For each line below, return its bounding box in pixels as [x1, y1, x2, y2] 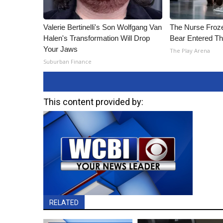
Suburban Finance [43, 58, 92, 65]
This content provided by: [43, 97, 143, 107]
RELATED [49, 198, 79, 207]
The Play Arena [170, 47, 211, 54]
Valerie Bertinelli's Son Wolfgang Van [43, 23, 162, 31]
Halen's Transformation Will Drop [43, 34, 150, 42]
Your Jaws [43, 45, 78, 53]
